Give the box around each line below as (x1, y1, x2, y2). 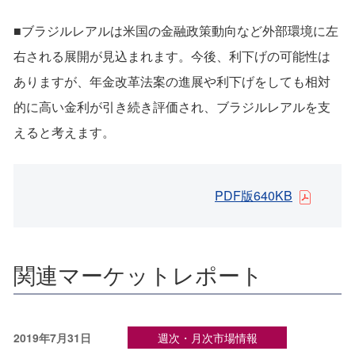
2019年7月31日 (13, 330, 91, 346)
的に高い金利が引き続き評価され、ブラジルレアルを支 (13, 97, 330, 116)
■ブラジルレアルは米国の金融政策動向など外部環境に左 (13, 21, 338, 40)
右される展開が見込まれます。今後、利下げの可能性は (13, 47, 330, 66)
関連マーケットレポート (13, 258, 263, 291)
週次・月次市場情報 (157, 330, 258, 346)
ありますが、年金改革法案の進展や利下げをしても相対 (13, 72, 330, 91)
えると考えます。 (13, 123, 115, 142)
